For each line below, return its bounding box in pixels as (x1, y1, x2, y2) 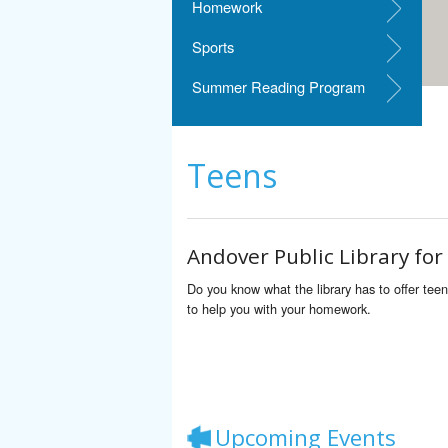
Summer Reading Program (192, 76, 365, 98)
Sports (192, 36, 234, 58)
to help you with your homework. (187, 298, 371, 318)
